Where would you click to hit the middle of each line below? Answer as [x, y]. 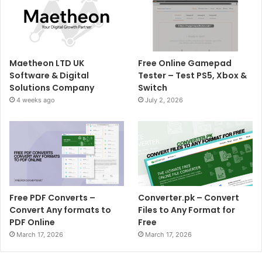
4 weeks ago [36, 100]
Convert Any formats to [60, 210]
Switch [153, 88]
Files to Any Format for [187, 210]
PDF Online [32, 222]
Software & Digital [49, 76]
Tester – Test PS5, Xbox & [193, 76]
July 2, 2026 [164, 100]
